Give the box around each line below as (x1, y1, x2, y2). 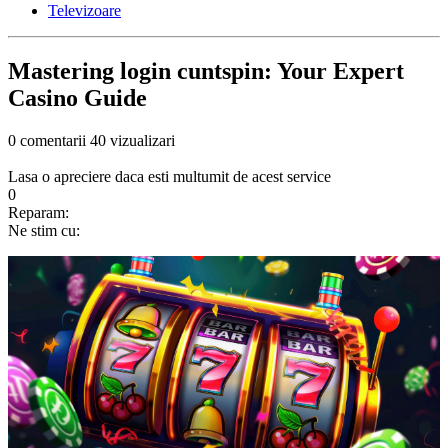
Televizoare (48, 2, 121, 20)
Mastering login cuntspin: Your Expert (8, 58, 404, 85)
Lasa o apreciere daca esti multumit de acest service (8, 168, 331, 186)
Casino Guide (8, 85, 147, 112)
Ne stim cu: (8, 222, 80, 240)
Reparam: (8, 204, 69, 222)
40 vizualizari (90, 132, 175, 150)
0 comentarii (8, 132, 86, 150)
